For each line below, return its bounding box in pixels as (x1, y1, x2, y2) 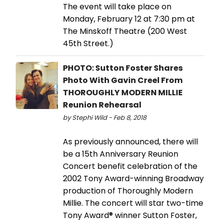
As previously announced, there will (63, 136, 198, 148)
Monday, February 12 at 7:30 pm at (63, 13, 195, 25)
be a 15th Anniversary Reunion (63, 148, 178, 160)
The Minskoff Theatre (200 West (63, 26, 187, 37)
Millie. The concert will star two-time (63, 197, 203, 209)
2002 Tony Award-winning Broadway (63, 173, 204, 185)
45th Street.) (63, 38, 113, 50)
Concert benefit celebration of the (63, 161, 197, 172)
